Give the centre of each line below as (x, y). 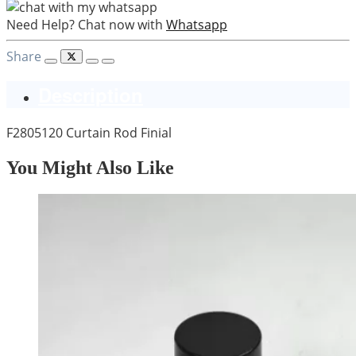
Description (91, 94)
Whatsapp (197, 24)
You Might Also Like (90, 167)
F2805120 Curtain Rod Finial (89, 132)
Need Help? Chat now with (85, 24)
